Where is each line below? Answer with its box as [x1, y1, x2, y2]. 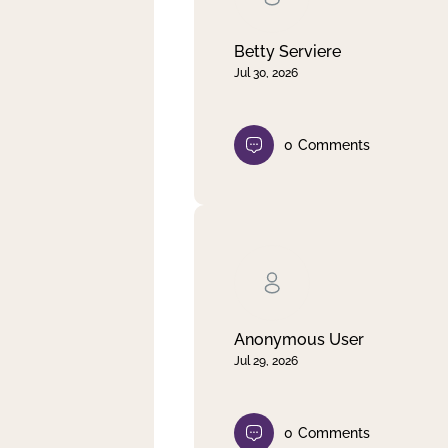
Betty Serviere [234, 41, 341, 61]
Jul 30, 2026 [234, 65, 298, 80]
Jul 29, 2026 [234, 353, 298, 368]
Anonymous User [234, 329, 364, 349]
